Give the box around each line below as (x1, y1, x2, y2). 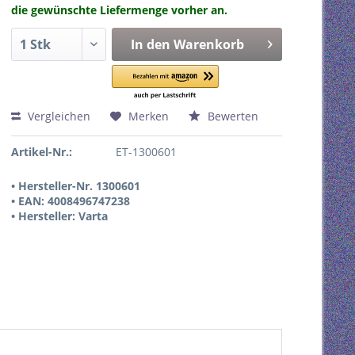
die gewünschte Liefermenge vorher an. (11, 2, 227, 17)
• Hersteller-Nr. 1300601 (11, 178, 140, 193)
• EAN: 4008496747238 (11, 193, 130, 208)
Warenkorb (173, 36, 244, 53)
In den (130, 36, 170, 53)
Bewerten (204, 109, 258, 124)
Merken (128, 109, 169, 124)
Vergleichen (25, 109, 90, 124)
